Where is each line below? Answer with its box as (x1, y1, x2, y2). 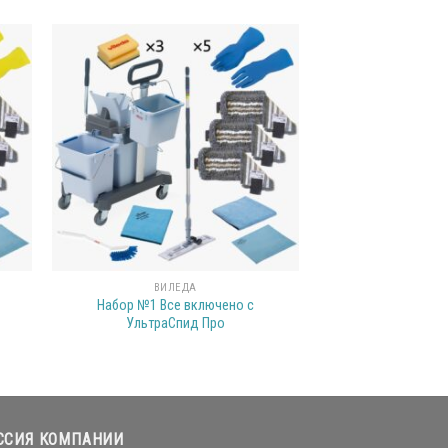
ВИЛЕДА (153, 281, 197, 294)
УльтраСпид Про (125, 314, 225, 332)
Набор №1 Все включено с (96, 296, 254, 314)
